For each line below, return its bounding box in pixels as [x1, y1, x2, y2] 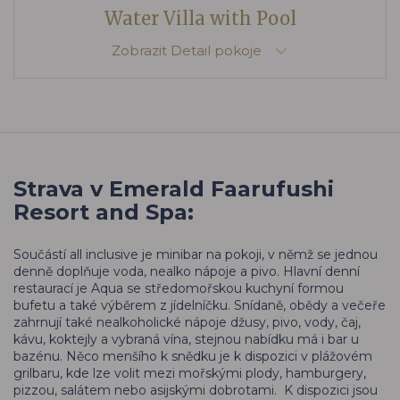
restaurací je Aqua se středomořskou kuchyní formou [13, 279, 344, 296]
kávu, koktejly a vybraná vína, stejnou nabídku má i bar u [13, 330, 359, 347]
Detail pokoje [167, 41, 262, 59]
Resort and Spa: [13, 198, 194, 225]
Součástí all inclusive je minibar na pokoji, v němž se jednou [13, 246, 378, 262]
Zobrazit [112, 41, 167, 59]
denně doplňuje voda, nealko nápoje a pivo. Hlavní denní [13, 262, 360, 279]
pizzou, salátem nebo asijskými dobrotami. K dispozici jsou [13, 381, 378, 398]
